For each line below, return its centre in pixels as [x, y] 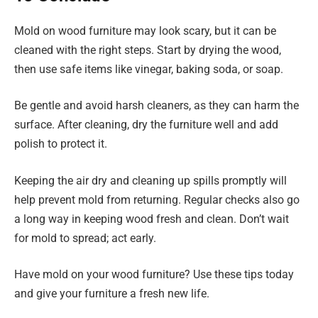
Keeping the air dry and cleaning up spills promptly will [150, 180]
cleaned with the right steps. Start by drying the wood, [148, 50]
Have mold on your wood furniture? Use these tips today [154, 275]
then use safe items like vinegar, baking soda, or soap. [149, 69]
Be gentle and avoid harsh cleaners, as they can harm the [157, 106]
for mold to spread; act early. [85, 238]
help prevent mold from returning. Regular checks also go [157, 199]
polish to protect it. [61, 144]
